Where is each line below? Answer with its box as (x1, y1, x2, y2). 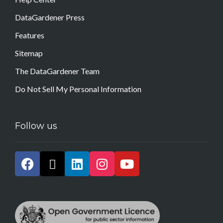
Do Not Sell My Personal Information (15, 84, 141, 94)
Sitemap (15, 48, 43, 58)
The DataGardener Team (15, 66, 100, 76)
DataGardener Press (15, 12, 85, 22)
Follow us (15, 120, 57, 132)
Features (15, 30, 44, 40)
